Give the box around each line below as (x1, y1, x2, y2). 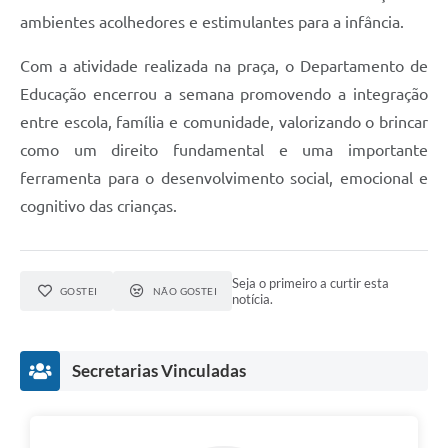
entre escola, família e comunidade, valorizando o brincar (20, 113, 428, 132)
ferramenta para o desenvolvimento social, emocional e (20, 169, 428, 188)
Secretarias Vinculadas (72, 360, 246, 382)
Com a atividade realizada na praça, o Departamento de (20, 57, 428, 76)
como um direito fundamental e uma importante (20, 141, 428, 160)
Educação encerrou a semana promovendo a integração (20, 85, 428, 104)
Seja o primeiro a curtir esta (232, 275, 390, 292)
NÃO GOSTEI (152, 285, 218, 298)
